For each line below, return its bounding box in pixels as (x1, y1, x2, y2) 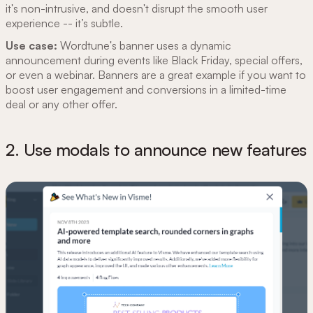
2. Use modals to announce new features (6, 138, 307, 160)
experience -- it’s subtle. (6, 16, 123, 31)
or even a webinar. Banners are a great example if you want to (6, 67, 306, 82)
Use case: (6, 38, 57, 52)
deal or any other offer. (6, 96, 120, 111)
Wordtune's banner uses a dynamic (57, 38, 231, 52)
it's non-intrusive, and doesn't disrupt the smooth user (6, 1, 268, 16)
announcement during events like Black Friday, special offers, (6, 52, 303, 67)
